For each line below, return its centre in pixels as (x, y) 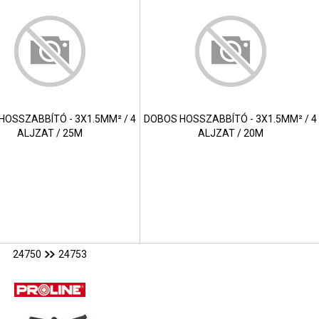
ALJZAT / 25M (49, 134)
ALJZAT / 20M (230, 134)
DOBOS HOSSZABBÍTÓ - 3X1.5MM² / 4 (231, 119)
